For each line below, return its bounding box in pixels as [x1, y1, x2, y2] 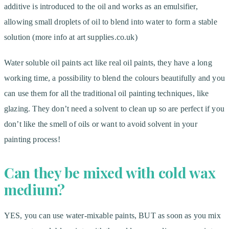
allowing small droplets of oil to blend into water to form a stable [4, 17, 217, 26]
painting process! [4, 134, 60, 144]
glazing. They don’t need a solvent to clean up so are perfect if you [4, 104, 224, 113]
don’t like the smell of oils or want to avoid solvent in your [4, 119, 197, 128]
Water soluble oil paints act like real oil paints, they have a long [4, 58, 212, 67]
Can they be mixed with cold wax [4, 163, 216, 182]
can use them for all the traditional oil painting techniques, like [4, 88, 209, 98]
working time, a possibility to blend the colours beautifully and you [4, 73, 225, 82]
